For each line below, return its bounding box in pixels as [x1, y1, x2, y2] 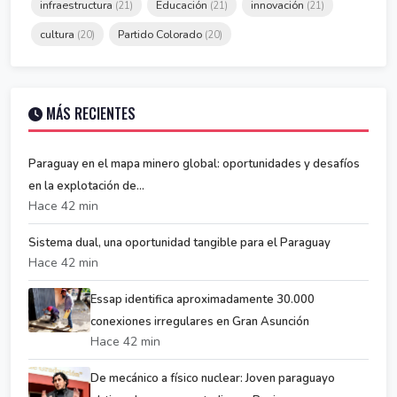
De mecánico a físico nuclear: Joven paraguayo [90, 370, 335, 387]
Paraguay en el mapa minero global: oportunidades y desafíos [28, 156, 360, 173]
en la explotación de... [28, 178, 144, 195]
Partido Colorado [118, 27, 205, 43]
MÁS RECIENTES [43, 103, 136, 125]
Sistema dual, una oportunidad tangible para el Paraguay [28, 235, 331, 252]
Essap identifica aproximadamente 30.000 [90, 292, 315, 308]
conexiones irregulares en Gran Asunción [90, 314, 309, 331]
